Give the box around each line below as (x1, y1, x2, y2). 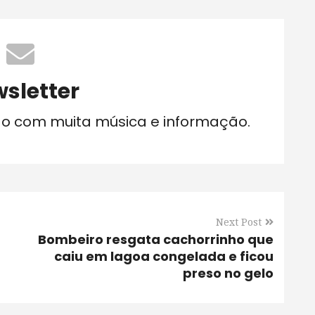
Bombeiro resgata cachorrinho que (38, 231, 274, 248)
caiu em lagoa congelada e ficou (54, 247, 274, 265)
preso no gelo (183, 264, 274, 282)
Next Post (216, 217, 262, 228)
